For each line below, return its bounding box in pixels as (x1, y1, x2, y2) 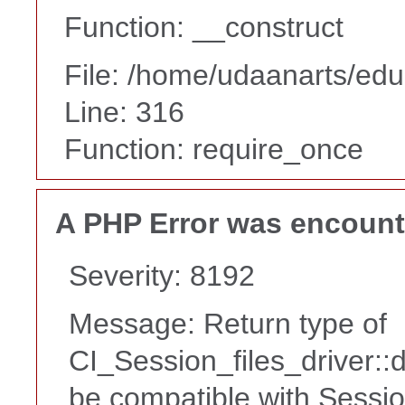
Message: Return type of (69, 307, 387, 341)
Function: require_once (64, 132, 363, 165)
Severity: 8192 (69, 259, 255, 293)
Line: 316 (64, 95, 184, 128)
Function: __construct (64, 10, 344, 43)
